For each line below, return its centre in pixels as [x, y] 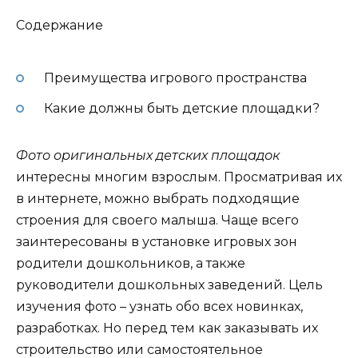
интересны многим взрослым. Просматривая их [179, 177]
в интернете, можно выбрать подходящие [158, 198]
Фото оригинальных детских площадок [148, 155]
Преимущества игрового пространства [173, 78]
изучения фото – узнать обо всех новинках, [159, 306]
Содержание [60, 26]
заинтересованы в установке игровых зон [157, 241]
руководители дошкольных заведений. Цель [169, 284]
